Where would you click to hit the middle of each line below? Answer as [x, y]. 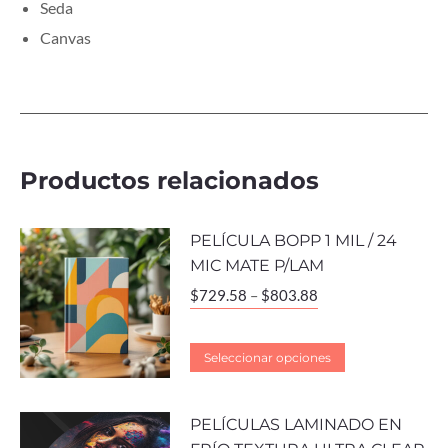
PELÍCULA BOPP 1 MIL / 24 [293, 240]
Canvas [65, 37]
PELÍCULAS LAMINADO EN [296, 424]
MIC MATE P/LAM [257, 265]
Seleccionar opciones [267, 358]
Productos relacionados [169, 180]
